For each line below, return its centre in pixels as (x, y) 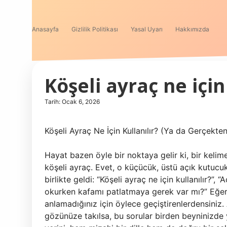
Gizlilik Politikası (95, 29)
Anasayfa (45, 29)
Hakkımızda (192, 29)
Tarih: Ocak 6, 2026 (72, 102)
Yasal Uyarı (147, 29)
